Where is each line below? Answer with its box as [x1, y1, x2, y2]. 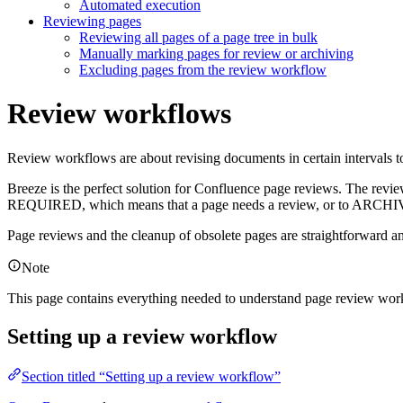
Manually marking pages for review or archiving [79, 45, 354, 61]
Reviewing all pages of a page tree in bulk [79, 29, 318, 45]
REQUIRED [7, 196, 82, 212]
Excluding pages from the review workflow [79, 61, 327, 77]
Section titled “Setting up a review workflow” [22, 368, 281, 384]
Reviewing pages [43, 13, 141, 29]
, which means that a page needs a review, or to [82, 196, 352, 212]
